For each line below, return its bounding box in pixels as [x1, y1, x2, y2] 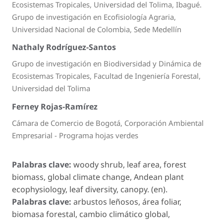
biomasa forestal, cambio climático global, [12, 209, 170, 220]
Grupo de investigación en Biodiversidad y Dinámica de [12, 58, 201, 69]
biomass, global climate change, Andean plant [12, 171, 184, 183]
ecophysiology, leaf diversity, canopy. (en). [12, 184, 167, 195]
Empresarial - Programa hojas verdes [12, 130, 138, 140]
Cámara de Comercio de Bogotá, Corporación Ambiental [12, 117, 204, 128]
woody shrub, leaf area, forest [73, 159, 186, 170]
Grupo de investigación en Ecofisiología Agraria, [12, 11, 176, 22]
